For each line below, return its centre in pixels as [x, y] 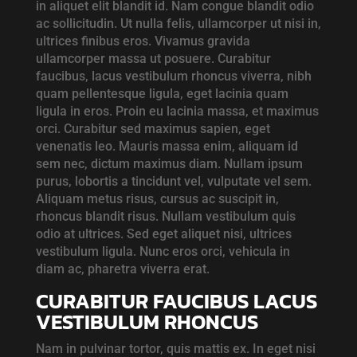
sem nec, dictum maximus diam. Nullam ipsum [169, 164]
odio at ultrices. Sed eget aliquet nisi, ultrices [163, 234]
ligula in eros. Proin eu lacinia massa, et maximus [177, 112]
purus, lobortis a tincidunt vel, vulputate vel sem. [173, 182]
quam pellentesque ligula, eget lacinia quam [162, 94]
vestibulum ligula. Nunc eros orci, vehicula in [163, 252]
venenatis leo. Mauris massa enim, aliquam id [167, 147]
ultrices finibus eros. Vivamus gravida [143, 41]
